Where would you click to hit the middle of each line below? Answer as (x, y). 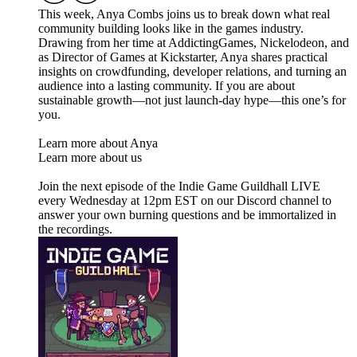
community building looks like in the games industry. (171, 29)
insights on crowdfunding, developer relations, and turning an (192, 72)
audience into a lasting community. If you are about (167, 86)
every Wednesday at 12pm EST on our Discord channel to (185, 201)
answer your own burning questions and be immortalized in (187, 215)
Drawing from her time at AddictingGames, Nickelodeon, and (194, 43)
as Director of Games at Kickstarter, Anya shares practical (183, 57)
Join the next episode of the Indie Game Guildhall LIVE (179, 186)
